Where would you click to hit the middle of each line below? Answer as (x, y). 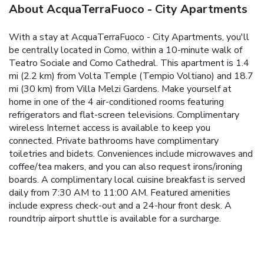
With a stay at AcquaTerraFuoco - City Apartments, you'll (129, 37)
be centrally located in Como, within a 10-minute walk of (126, 50)
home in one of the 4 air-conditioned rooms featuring (116, 102)
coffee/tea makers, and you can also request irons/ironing (126, 166)
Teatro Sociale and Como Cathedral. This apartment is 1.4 (129, 63)
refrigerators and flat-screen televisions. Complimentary (124, 115)
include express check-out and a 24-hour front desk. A (120, 205)
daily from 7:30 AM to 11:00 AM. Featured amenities (120, 192)
